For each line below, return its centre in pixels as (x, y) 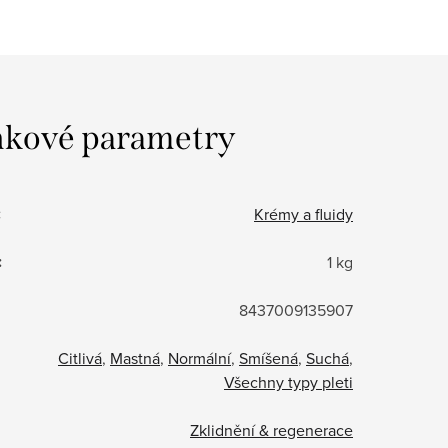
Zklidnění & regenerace (271, 429)
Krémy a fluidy (303, 213)
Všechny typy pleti (288, 381)
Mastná (135, 357)
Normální (199, 357)
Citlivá (80, 357)
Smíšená (268, 357)
